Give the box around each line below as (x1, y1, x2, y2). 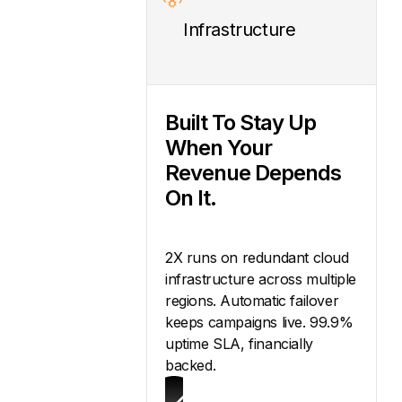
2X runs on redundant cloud (165, 249, 349, 267)
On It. (165, 185, 216, 212)
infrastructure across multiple (165, 270, 357, 289)
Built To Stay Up (165, 109, 316, 136)
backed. (165, 356, 216, 375)
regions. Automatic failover (165, 292, 339, 310)
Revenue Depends (165, 160, 341, 187)
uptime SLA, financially (165, 335, 313, 354)
